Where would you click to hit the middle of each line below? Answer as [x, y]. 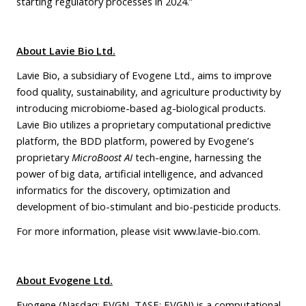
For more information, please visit [95, 231]
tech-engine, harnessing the [197, 157]
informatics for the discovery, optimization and [123, 190]
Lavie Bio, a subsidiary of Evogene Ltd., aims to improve [144, 75]
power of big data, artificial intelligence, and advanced [140, 173]
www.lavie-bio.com [216, 231]
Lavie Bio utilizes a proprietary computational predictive [144, 124]
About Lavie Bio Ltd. [66, 50]
